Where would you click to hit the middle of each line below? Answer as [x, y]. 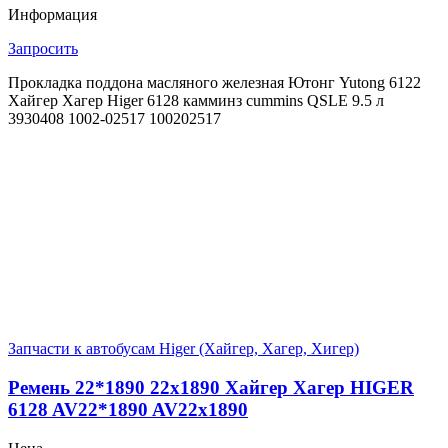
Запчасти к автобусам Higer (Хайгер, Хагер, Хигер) [183, 349]
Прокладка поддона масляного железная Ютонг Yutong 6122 [214, 83]
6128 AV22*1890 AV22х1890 [128, 409]
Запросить [43, 49]
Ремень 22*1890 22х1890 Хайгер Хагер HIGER [211, 387]
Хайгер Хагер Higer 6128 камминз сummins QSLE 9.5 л [196, 101]
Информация [52, 15]
